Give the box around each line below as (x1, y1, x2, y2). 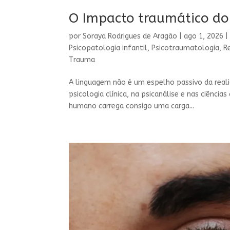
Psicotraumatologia (151, 44, 220, 53)
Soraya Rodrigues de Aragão (83, 32, 178, 41)
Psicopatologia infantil (69, 44, 148, 53)
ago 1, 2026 (184, 32, 224, 41)
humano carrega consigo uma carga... (69, 102, 195, 111)
